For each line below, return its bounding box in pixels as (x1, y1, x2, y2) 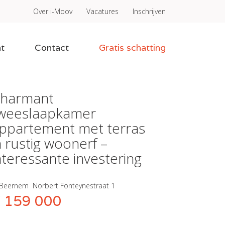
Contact (35, 42, 69, 53)
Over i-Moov (33, 7, 72, 16)
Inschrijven (133, 7, 166, 16)
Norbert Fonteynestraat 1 (33, 181, 115, 191)
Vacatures (86, 7, 119, 16)
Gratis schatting (99, 42, 166, 53)
